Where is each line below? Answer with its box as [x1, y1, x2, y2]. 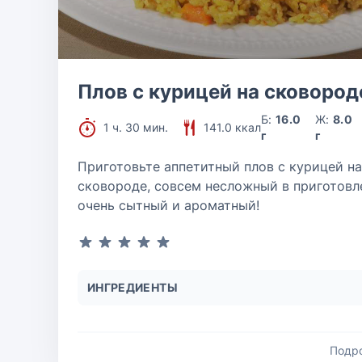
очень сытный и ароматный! [78, 197, 259, 213]
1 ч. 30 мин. [103, 120, 168, 134]
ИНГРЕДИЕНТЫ [87, 280, 178, 294]
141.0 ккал [204, 120, 261, 134]
